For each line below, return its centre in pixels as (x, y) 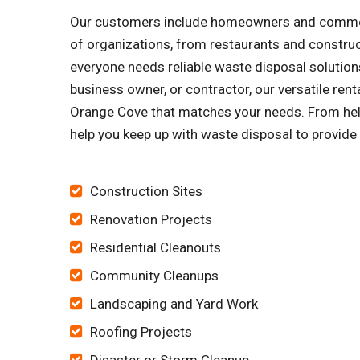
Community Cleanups (154, 276)
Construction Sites (146, 191)
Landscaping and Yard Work (174, 304)
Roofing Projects (141, 332)
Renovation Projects (151, 219)
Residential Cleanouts (155, 247)
